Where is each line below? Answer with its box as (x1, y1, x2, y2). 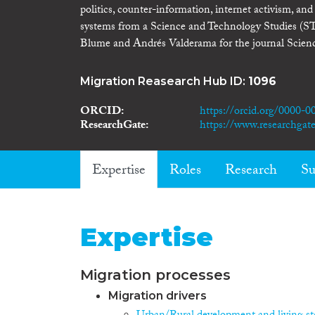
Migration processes (80, 266, 231, 283)
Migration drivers (108, 288, 207, 302)
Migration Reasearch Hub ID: (80, 74, 248, 88)
